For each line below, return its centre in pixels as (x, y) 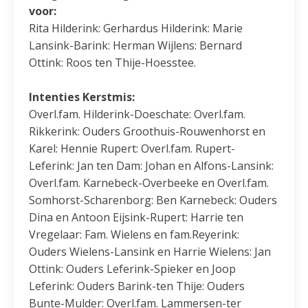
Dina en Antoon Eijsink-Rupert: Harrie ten (136, 218)
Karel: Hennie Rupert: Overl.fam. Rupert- (132, 149)
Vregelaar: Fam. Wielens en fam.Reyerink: (134, 235)
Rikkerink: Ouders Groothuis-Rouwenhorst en (147, 132)
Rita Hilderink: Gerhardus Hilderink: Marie (136, 29)
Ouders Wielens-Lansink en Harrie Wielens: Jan (150, 252)
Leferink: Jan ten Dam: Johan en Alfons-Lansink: (152, 166)
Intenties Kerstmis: (82, 97)
